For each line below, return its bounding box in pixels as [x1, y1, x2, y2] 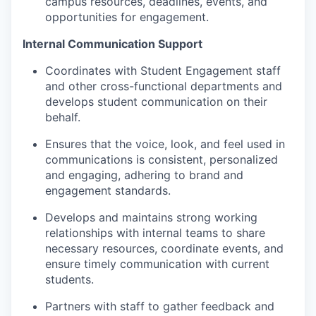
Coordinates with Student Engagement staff [45, 63, 281, 78]
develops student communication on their [45, 94, 267, 109]
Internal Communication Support [23, 36, 202, 51]
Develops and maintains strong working [45, 209, 257, 224]
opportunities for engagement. [45, 9, 209, 24]
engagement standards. [45, 183, 171, 197]
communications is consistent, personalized [45, 152, 278, 166]
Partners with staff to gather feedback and [45, 298, 274, 313]
